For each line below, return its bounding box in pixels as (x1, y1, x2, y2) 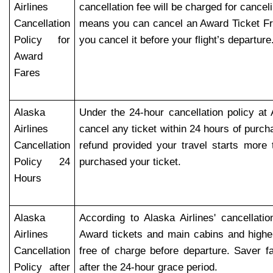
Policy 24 (13, 155, 71, 168)
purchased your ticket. (79, 155, 184, 168)
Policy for (13, 34, 71, 46)
